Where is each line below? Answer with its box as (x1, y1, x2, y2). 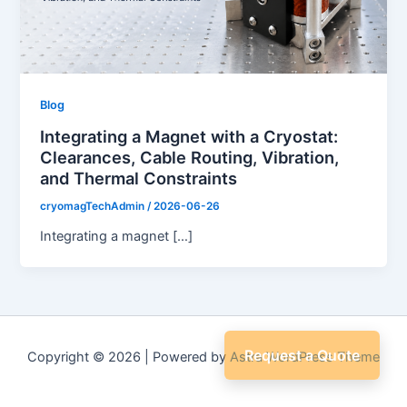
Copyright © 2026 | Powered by (27, 349, 230, 365)
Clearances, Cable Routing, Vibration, (40, 146, 340, 167)
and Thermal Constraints (40, 167, 238, 188)
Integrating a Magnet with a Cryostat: (40, 125, 339, 146)
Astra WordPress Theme (230, 349, 380, 365)
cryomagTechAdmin (40, 199, 148, 213)
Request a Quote (244, 346, 360, 364)
